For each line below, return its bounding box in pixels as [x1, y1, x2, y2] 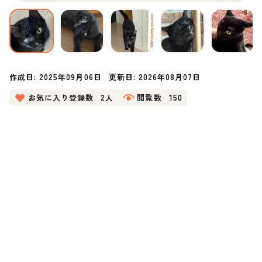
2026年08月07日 [138, 71, 201, 82]
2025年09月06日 [39, 71, 102, 82]
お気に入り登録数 [28, 91, 94, 103]
